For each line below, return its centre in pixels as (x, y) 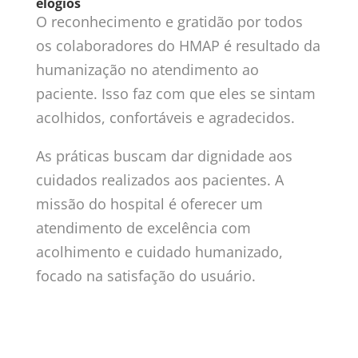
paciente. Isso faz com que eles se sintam (175, 93)
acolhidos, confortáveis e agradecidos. (165, 117)
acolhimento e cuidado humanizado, (159, 251)
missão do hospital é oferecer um (149, 203)
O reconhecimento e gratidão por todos (169, 21)
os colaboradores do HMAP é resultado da (178, 45)
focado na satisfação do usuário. (145, 275)
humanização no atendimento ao (147, 69)
